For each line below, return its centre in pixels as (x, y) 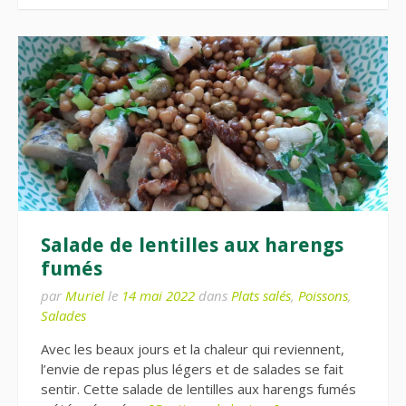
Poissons (323, 295)
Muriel (85, 295)
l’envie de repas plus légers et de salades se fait (192, 369)
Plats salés (261, 295)
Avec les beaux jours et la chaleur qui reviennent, (193, 349)
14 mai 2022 (158, 295)
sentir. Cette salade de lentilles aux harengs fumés (198, 389)
